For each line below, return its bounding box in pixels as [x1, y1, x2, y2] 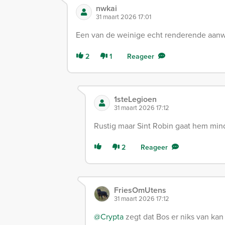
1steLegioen [114, 93, 157, 105]
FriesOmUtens [114, 184, 167, 196]
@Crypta [94, 211, 124, 222]
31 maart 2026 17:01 [96, 12, 151, 22]
